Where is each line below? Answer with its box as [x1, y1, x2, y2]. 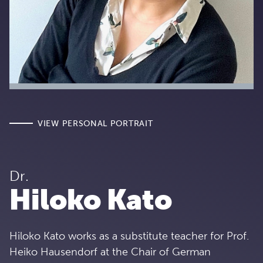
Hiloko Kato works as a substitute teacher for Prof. [9, 230, 249, 242]
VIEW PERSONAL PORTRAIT [38, 119, 153, 128]
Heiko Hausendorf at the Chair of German [9, 245, 211, 258]
